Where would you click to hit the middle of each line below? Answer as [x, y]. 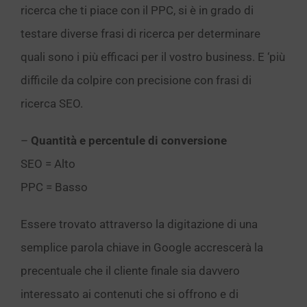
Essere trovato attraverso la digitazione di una [139, 224]
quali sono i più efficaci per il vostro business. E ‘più [153, 57]
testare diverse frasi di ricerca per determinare [140, 34]
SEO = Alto [48, 164]
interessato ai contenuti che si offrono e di [130, 294]
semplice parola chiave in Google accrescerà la [142, 247]
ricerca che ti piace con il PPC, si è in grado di [137, 10]
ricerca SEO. [52, 103]
